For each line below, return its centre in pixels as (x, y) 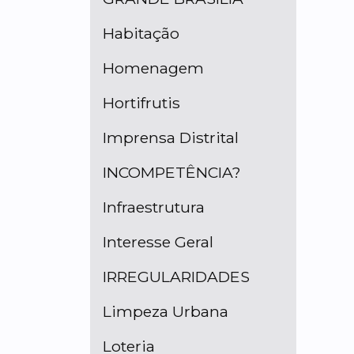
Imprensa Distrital (171, 138)
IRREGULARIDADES (176, 277)
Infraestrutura (154, 207)
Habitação (141, 34)
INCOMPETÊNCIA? (172, 173)
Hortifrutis (141, 103)
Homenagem (153, 68)
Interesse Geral (158, 242)
